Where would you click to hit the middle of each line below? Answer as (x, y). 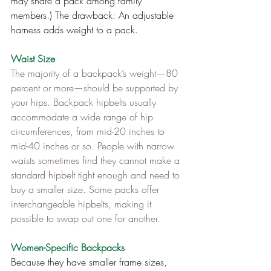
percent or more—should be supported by (96, 88)
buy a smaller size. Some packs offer (87, 190)
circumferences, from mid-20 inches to (89, 132)
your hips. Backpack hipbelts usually (85, 103)
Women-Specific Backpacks (68, 248)
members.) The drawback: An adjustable (94, 15)
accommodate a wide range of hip (83, 117)
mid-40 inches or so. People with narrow (94, 146)
